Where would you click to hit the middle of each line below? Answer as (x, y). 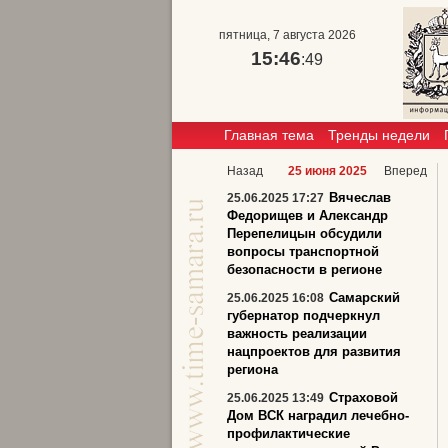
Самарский (364, 297)
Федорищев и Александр (307, 215)
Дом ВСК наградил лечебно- (318, 415)
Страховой (363, 397)
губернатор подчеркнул (303, 315)
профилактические (288, 433)
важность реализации (297, 333)
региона (252, 369)
